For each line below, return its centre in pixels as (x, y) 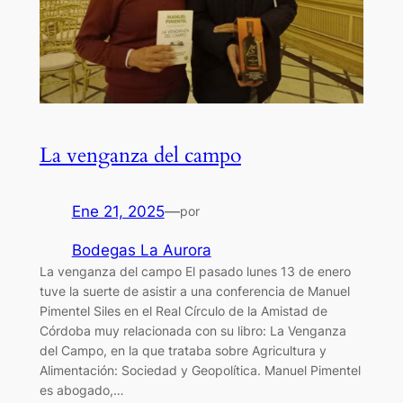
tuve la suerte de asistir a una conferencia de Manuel (194, 291)
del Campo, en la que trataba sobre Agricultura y (183, 350)
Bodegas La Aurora (141, 250)
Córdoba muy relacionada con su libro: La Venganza (193, 330)
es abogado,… (81, 390)
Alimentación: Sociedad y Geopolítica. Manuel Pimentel (200, 370)
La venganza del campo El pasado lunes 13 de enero (195, 271)
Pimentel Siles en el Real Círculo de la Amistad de (183, 310)
